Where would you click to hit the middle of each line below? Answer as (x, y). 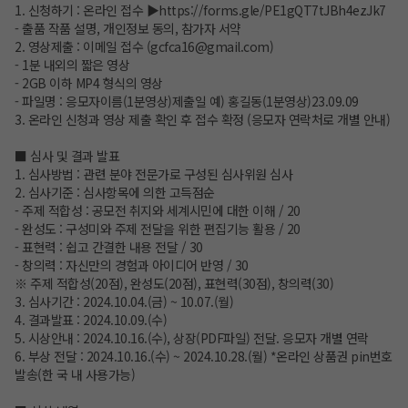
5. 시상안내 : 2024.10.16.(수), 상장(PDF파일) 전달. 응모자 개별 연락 (192, 338)
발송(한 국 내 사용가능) (75, 375)
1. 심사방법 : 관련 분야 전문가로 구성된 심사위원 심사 (153, 174)
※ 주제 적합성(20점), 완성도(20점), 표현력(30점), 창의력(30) (174, 284)
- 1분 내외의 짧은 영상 (72, 65)
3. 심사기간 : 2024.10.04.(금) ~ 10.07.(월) (124, 302)
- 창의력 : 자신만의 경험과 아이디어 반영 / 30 (132, 265)
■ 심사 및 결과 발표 (67, 156)
